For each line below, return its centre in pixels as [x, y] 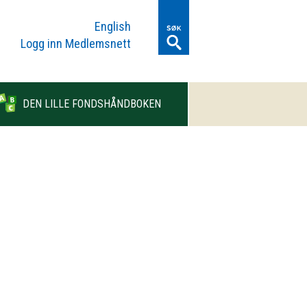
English [113, 26]
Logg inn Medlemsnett [76, 44]
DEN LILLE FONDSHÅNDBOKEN [91, 104]
